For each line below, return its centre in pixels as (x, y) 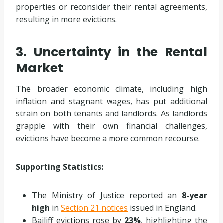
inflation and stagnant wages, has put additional (111, 101)
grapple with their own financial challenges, (111, 126)
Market (40, 68)
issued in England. (162, 207)
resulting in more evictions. (66, 19)
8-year (194, 195)
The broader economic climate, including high (111, 88)
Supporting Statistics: (59, 167)
